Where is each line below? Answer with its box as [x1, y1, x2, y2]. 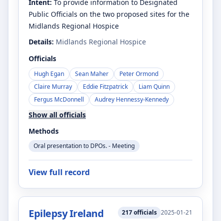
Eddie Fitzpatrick [83, 82, 128, 91]
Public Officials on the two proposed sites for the [29, 9, 189, 19]
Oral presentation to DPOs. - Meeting [34, 142, 135, 150]
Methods [29, 126, 59, 136]
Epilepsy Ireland [29, 207, 104, 220]
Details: [29, 37, 54, 46]
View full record [29, 167, 90, 178]
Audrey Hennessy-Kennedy [95, 95, 169, 104]
